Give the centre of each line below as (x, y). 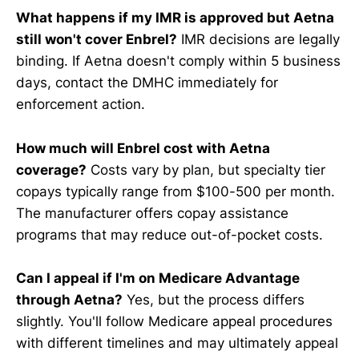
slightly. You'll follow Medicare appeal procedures (174, 321)
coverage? (51, 169)
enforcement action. (81, 105)
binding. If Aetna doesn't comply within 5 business (178, 61)
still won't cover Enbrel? (97, 40)
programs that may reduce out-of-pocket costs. (169, 234)
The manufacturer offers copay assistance (152, 213)
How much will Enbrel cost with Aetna (143, 148)
